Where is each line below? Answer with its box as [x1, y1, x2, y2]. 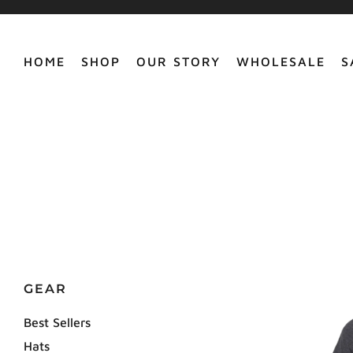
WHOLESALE [236, 54, 325, 69]
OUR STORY [136, 54, 221, 69]
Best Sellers [24, 315, 91, 329]
